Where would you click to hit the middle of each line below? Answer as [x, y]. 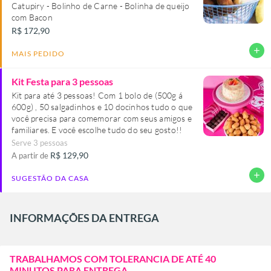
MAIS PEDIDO [38, 53]
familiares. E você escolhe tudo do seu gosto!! [97, 129]
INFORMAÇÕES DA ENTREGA [84, 217]
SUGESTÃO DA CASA [50, 178]
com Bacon [32, 17]
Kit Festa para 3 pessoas [62, 81]
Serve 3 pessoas [40, 142]
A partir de [31, 155]
